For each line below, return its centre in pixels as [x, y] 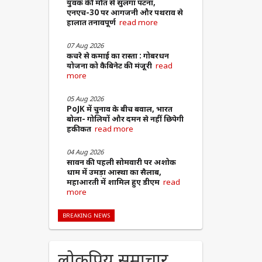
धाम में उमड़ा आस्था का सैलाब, [114, 172]
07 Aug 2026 [85, 46]
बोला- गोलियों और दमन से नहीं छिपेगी [125, 119]
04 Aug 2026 [85, 152]
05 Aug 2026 [85, 99]
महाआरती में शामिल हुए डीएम [115, 182]
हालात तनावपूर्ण [93, 23]
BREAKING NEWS [86, 216]
